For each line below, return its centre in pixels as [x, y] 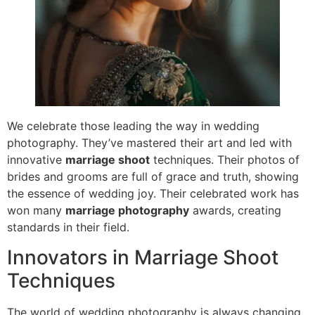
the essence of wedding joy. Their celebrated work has [153, 194]
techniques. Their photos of [225, 160]
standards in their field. [68, 227]
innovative [36, 160]
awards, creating [235, 211]
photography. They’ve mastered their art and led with [149, 143]
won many [36, 211]
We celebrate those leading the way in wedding [133, 126]
